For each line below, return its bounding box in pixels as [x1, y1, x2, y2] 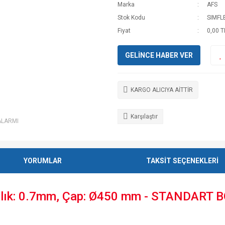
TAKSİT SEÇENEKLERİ [146, 156, 218, 165]
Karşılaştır [131, 113, 158, 120]
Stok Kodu [118, 14, 145, 21]
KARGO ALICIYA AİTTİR [131, 86, 193, 93]
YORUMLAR [24, 156, 62, 165]
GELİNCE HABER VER [125, 51, 193, 59]
